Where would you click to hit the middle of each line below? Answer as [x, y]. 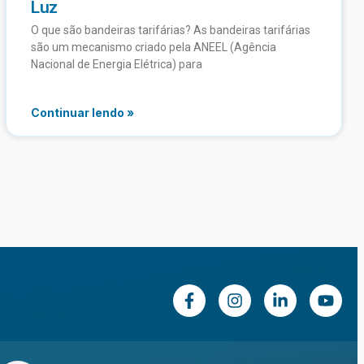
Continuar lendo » [82, 112]
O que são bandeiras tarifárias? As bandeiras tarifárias [171, 30]
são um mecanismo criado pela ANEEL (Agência [154, 47]
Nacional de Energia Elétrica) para [117, 64]
